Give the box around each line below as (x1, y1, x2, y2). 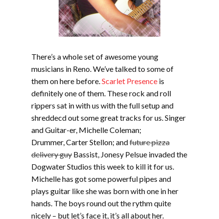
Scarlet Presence (102, 76, 157, 86)
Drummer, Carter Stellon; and (31, 137, 130, 147)
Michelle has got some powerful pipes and (31, 174, 171, 183)
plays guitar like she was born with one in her (31, 186, 178, 196)
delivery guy (31, 150, 72, 159)
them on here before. (31, 76, 102, 86)
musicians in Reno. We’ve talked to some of (31, 64, 174, 73)
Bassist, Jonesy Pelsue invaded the (72, 150, 187, 159)
